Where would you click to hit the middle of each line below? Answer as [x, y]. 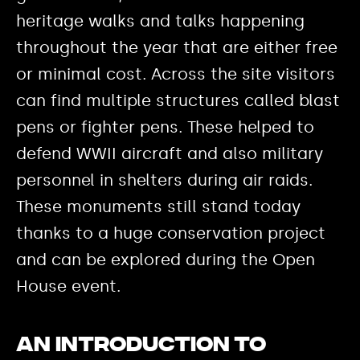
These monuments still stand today [158, 207]
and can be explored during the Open [166, 260]
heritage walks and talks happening [160, 21]
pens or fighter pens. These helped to [165, 127]
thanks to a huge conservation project [171, 233]
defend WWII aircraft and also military [170, 154]
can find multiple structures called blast [178, 101]
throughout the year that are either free [177, 48]
